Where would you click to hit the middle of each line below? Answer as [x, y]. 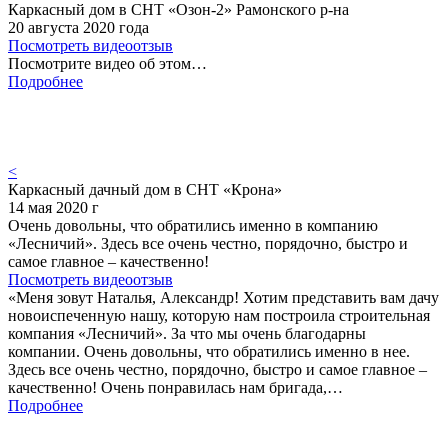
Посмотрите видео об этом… [107, 63]
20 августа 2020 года [78, 27]
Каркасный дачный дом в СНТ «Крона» [145, 189]
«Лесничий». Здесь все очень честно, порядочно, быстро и [208, 243]
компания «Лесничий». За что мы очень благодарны [187, 333]
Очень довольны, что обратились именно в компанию [193, 225]
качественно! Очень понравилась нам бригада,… [175, 387]
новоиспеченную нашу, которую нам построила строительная [219, 315]
